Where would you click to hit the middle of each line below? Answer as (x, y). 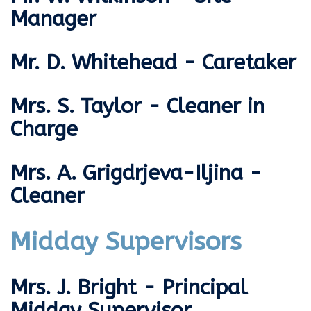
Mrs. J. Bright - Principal (129, 288)
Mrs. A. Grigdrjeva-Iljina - (136, 173)
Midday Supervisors (126, 242)
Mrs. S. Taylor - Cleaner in (137, 107)
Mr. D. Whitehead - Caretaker (153, 63)
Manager (53, 19)
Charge (44, 129)
